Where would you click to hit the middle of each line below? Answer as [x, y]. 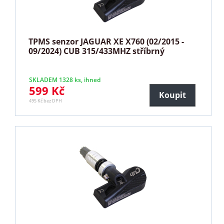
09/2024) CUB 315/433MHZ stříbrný [97, 51]
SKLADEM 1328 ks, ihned [65, 79]
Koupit [172, 95]
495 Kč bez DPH [46, 100]
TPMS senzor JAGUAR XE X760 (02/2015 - [106, 41]
